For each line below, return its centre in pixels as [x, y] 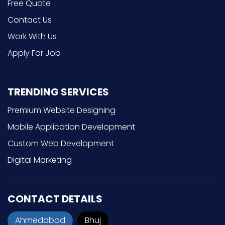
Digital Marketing [40, 160]
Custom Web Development [61, 143]
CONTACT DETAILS [55, 199]
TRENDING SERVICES [58, 92]
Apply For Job [34, 53]
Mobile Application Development [71, 127]
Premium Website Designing [62, 110]
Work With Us [32, 36]
